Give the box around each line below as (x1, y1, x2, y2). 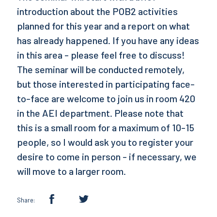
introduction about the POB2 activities (17, 5, 178, 17)
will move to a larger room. (17, 165, 126, 177)
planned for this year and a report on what (17, 20, 190, 32)
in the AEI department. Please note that (17, 107, 184, 119)
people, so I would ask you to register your (17, 136, 193, 148)
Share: (17, 196, 35, 204)
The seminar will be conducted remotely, (17, 63, 185, 76)
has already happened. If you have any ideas (17, 34, 199, 46)
